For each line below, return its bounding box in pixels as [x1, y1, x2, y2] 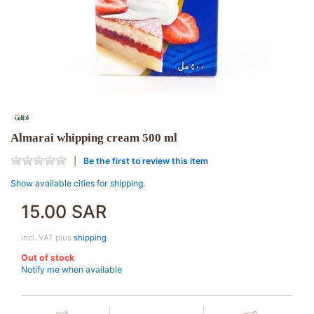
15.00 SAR [21, 201, 107, 223]
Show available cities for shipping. [11, 178, 145, 189]
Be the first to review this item [83, 155, 208, 166]
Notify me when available [21, 264, 122, 275]
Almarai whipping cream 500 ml [11, 131, 177, 145]
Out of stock [21, 252, 74, 264]
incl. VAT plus [21, 233, 74, 243]
